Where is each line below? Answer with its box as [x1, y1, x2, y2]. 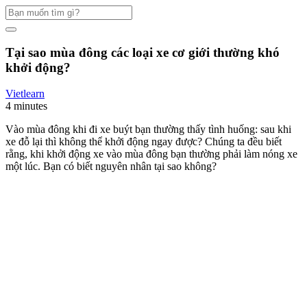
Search [5, 5, 34, 16]
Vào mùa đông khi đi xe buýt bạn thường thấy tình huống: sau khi [5, 123, 291, 136]
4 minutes [5, 100, 47, 112]
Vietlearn [5, 88, 45, 100]
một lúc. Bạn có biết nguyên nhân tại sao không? [5, 160, 217, 173]
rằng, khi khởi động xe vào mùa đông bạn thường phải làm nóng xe [5, 148, 297, 160]
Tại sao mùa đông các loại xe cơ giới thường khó [5, 45, 280, 60]
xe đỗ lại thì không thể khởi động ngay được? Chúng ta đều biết [5, 136, 282, 148]
